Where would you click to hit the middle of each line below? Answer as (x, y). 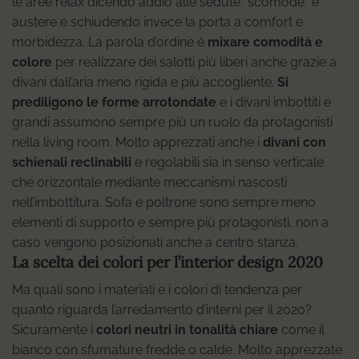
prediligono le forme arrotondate (114, 103)
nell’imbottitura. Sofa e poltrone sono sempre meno (164, 203)
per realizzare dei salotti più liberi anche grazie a (196, 63)
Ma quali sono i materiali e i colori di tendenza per (157, 289)
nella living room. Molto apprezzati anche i (137, 143)
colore (34, 63)
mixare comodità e (265, 42)
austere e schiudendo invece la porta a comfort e (157, 22)
